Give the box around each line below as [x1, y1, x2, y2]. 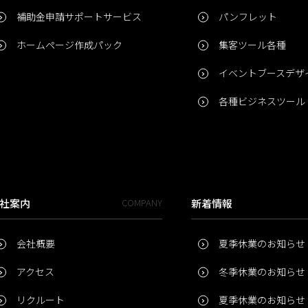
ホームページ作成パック [16, 38, 122, 52]
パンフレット [219, 10, 277, 24]
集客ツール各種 [219, 38, 286, 52]
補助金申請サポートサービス [16, 10, 142, 24]
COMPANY [122, 196, 162, 210]
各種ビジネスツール [219, 94, 305, 109]
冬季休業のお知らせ [219, 265, 305, 279]
